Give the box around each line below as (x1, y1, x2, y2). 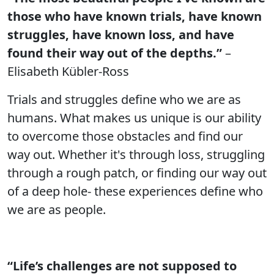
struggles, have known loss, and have (7, 26, 234, 43)
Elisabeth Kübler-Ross (7, 63, 129, 80)
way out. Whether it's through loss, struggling (7, 146, 265, 163)
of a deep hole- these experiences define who (7, 183, 263, 199)
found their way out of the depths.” (7, 45, 222, 61)
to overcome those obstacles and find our (7, 128, 243, 144)
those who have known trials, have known (7, 8, 262, 24)
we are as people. (7, 201, 106, 218)
